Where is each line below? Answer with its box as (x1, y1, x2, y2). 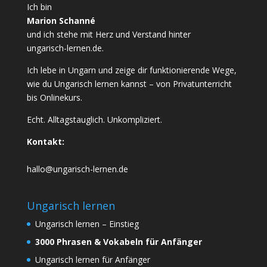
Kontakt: (26, 136, 64, 148)
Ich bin (26, 1, 54, 13)
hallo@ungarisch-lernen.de (26, 163, 128, 175)
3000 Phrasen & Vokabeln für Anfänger (35, 236, 204, 248)
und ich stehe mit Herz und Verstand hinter (26, 29, 191, 41)
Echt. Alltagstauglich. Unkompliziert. (26, 114, 162, 126)
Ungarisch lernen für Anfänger (35, 254, 150, 266)
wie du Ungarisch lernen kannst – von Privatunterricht (26, 78, 232, 90)
